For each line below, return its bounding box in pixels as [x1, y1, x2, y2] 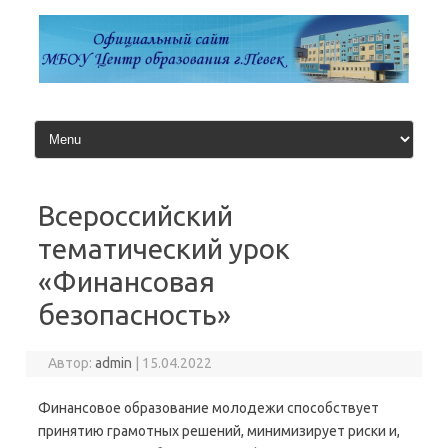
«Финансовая [38, 266, 215, 298]
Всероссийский [38, 200, 233, 232]
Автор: [48, 355, 96, 372]
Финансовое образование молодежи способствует [38, 400, 379, 417]
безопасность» [38, 299, 231, 331]
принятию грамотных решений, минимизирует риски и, [38, 423, 400, 440]
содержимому [23, 26, 118, 42]
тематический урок [38, 233, 290, 265]
